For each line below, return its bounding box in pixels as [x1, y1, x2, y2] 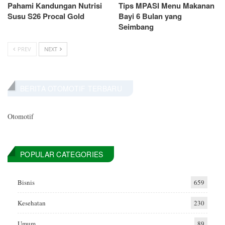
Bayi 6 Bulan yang [119, 11, 182, 22]
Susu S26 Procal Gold [8, 11, 84, 22]
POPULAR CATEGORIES [20, 149, 103, 160]
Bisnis [18, 178, 35, 187]
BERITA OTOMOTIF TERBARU [20, 83, 122, 94]
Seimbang [119, 21, 154, 33]
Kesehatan [18, 198, 46, 208]
